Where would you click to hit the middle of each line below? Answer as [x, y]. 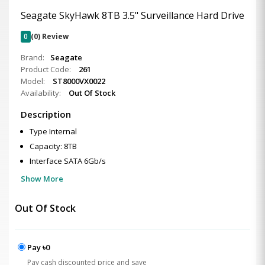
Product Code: [47, 69]
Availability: [42, 93]
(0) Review [50, 36]
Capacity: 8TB [53, 146]
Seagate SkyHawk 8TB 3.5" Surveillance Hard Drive [132, 15]
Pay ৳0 [38, 247]
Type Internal [53, 131]
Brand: [33, 57]
